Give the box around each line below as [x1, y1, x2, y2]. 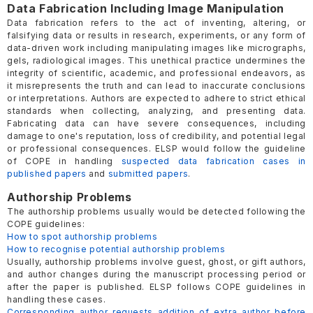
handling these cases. [7, 294, 106, 305]
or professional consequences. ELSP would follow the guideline [7, 143, 306, 154]
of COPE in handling [7, 156, 122, 167]
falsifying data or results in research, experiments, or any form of [7, 30, 306, 41]
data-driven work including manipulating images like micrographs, [7, 43, 306, 54]
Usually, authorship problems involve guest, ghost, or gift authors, [7, 256, 306, 268]
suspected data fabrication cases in [121, 156, 306, 167]
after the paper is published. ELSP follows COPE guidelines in [7, 282, 306, 293]
